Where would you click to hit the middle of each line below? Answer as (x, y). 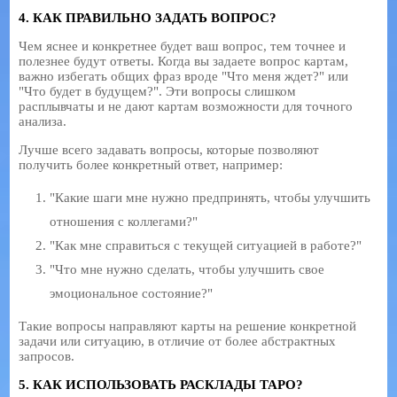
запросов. (47, 356)
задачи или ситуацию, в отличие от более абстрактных (178, 341)
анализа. (43, 121)
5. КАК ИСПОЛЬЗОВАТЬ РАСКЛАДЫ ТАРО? (161, 384)
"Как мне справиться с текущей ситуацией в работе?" (206, 245)
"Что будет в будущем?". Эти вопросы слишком (158, 91)
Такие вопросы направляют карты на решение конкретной (188, 326)
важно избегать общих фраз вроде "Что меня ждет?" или (184, 76)
